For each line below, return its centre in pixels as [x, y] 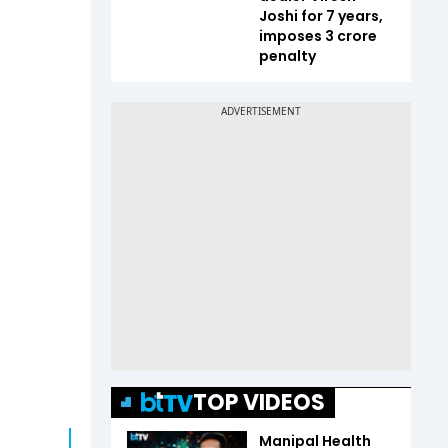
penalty [287, 55]
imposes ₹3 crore [318, 35]
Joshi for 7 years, [321, 15]
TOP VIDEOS [259, 402]
